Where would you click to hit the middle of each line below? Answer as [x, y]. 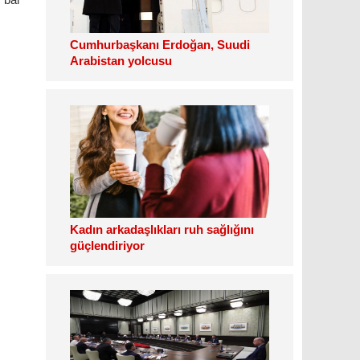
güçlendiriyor [107, 245]
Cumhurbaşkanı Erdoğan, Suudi [160, 45]
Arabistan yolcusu [121, 61]
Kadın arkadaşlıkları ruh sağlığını [162, 229]
